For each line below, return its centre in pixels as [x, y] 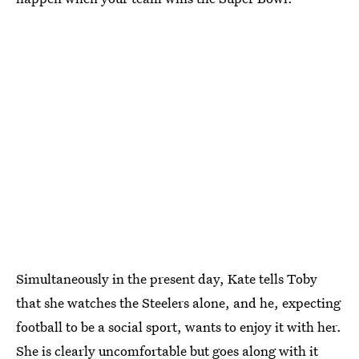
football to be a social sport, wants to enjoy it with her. [179, 327]
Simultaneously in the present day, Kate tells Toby [167, 279]
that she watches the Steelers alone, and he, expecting [178, 303]
